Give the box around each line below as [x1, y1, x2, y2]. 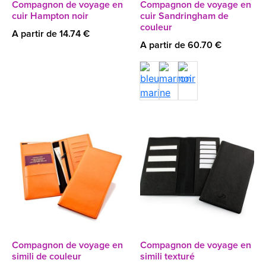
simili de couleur [12, 252, 81, 261]
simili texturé [140, 252, 195, 261]
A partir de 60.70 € [140, 40, 221, 50]
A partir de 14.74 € [12, 29, 90, 39]
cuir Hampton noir [12, 11, 88, 21]
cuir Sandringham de [140, 11, 229, 21]
